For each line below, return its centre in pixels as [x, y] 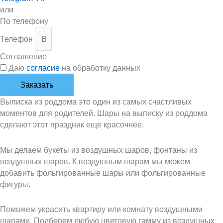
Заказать [37, 85]
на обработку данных [100, 68]
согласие [43, 68]
